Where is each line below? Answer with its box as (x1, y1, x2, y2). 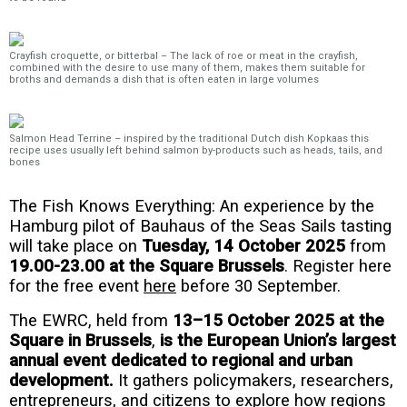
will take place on (9, 235, 137, 256)
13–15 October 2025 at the (168, 311, 384, 332)
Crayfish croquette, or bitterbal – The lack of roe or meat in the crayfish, (9, 50, 358, 63)
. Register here (284, 255, 392, 276)
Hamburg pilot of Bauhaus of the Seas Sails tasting (9, 215, 392, 236)
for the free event (9, 275, 144, 296)
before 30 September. (176, 275, 341, 296)
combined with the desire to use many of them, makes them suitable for (9, 62, 365, 74)
